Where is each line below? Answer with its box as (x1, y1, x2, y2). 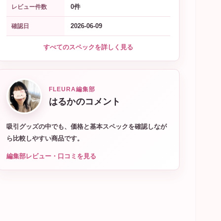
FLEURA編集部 (49, 86, 95, 93)
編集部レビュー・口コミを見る (6, 152, 96, 160)
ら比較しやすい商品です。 (6, 135, 83, 142)
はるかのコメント (49, 97, 121, 107)
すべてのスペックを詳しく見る (43, 43, 133, 51)
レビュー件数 (11, 3, 47, 10)
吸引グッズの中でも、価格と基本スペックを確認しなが (6, 123, 167, 130)
